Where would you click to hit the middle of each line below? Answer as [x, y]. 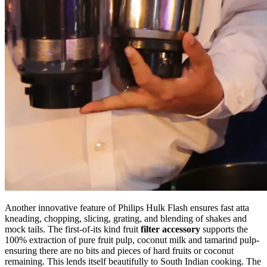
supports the [224, 229]
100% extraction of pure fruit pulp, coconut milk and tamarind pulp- [132, 240]
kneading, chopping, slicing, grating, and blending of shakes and [126, 218]
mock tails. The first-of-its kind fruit [73, 229]
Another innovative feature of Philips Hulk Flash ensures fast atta [127, 207]
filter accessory [170, 229]
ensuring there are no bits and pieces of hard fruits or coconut [119, 250]
